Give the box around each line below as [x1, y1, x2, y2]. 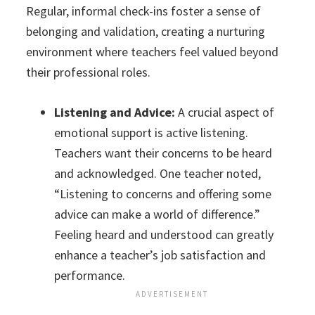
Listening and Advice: [54, 104, 176, 121]
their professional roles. [26, 64, 151, 81]
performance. [54, 267, 126, 284]
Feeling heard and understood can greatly [54, 226, 274, 243]
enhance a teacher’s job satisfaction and [54, 247, 266, 264]
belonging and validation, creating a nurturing [26, 23, 266, 40]
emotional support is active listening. [54, 124, 249, 141]
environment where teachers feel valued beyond [26, 44, 279, 60]
